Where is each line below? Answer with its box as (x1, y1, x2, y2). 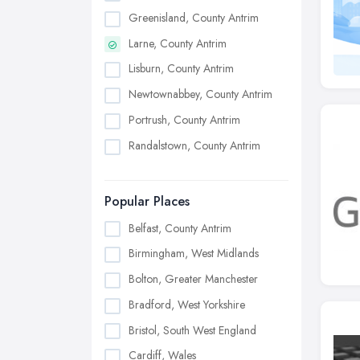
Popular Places (104, 191, 190, 211)
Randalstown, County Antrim (129, 137, 260, 153)
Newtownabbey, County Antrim (129, 86, 272, 103)
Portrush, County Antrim (129, 111, 240, 128)
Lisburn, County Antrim (129, 60, 234, 77)
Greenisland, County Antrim (129, 9, 259, 26)
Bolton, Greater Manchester (129, 271, 258, 288)
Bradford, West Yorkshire (129, 296, 245, 313)
